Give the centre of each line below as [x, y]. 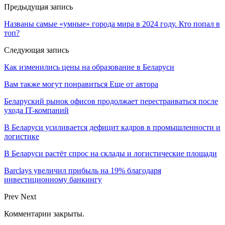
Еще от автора [134, 84]
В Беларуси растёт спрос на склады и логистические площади [110, 153]
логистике [22, 136]
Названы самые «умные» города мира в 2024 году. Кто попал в [112, 24]
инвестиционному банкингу [53, 179]
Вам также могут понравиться [56, 84]
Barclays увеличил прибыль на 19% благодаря [83, 170]
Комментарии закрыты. [44, 213]
